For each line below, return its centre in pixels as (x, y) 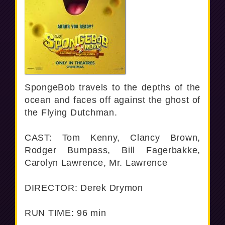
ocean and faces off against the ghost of (113, 100)
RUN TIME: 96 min (66, 213)
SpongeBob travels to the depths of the (113, 87)
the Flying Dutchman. (71, 113)
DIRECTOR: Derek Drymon (84, 188)
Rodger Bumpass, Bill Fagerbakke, (113, 150)
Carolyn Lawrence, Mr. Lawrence (96, 163)
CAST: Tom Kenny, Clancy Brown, (113, 138)
